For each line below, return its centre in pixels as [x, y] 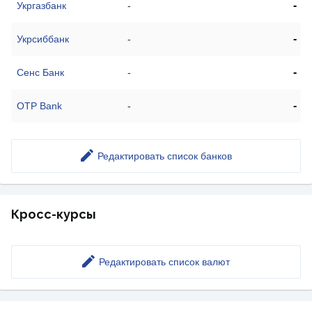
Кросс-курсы [54, 214]
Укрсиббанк [43, 39]
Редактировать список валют [164, 262]
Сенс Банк [40, 73]
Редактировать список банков [164, 156]
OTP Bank [39, 106]
